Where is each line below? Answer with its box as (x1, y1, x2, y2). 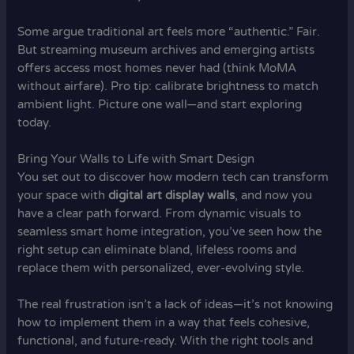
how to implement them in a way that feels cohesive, (17, 316, 311, 330)
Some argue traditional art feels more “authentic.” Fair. (17, 24, 321, 39)
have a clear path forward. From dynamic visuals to (17, 207, 302, 221)
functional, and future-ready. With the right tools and (17, 334, 314, 348)
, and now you (235, 189, 313, 203)
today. (17, 115, 52, 130)
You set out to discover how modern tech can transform (17, 171, 330, 185)
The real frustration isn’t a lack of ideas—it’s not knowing (17, 298, 333, 312)
